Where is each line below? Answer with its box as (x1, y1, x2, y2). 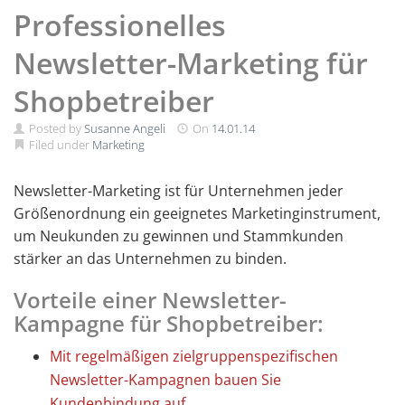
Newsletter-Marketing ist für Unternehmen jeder (14, 181, 344, 201)
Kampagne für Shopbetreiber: (14, 308, 324, 338)
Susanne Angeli (84, 120, 165, 137)
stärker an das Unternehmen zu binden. (14, 249, 290, 268)
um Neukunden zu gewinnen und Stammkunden (14, 226, 344, 246)
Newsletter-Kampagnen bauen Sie (50, 370, 281, 390)
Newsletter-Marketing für (14, 43, 368, 82)
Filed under (26, 137, 92, 153)
